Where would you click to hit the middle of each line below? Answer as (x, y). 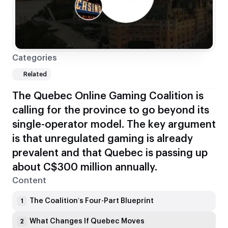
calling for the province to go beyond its (111, 111)
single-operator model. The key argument (114, 125)
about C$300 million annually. (85, 168)
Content (29, 181)
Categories (35, 58)
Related (35, 75)
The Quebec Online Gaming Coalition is (108, 96)
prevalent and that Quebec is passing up (110, 153)
